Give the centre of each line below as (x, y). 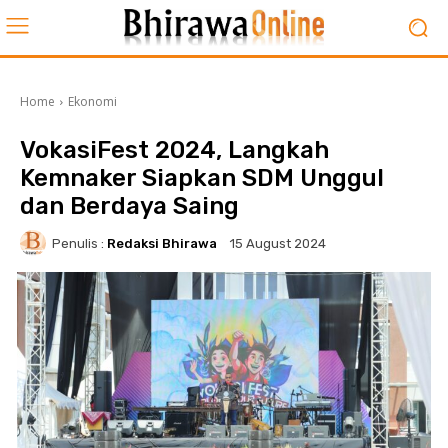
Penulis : (78, 243)
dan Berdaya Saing (129, 206)
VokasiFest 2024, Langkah (174, 150)
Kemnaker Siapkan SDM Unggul (202, 178)
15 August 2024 (278, 244)
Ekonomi (92, 101)
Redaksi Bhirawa (162, 243)
